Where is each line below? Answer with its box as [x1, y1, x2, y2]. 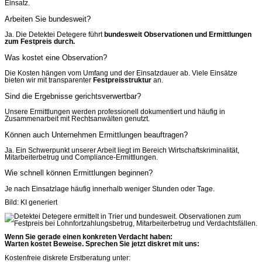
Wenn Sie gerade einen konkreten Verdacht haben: [5, 233, 173, 241]
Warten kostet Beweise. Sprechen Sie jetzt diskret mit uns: [5, 240, 199, 248]
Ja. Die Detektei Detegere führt [5, 31, 104, 39]
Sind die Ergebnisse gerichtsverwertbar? [5, 91, 141, 101]
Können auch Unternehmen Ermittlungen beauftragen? [5, 130, 188, 139]
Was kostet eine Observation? [5, 53, 107, 62]
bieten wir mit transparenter [5, 77, 93, 84]
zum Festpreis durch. [5, 38, 75, 46]
